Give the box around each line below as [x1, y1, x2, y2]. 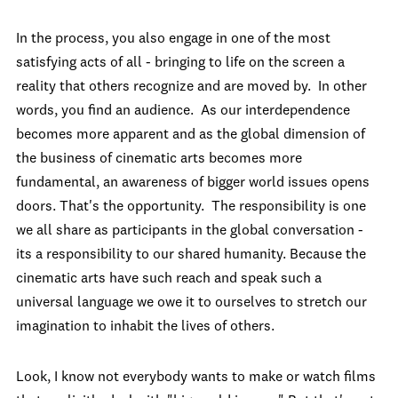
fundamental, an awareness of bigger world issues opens [16, 175, 370, 190]
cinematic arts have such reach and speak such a [16, 271, 322, 286]
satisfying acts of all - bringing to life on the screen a [16, 55, 345, 70]
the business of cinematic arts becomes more [16, 151, 302, 166]
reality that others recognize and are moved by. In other [16, 79, 367, 94]
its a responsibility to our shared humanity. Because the [16, 247, 366, 262]
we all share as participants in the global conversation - [16, 223, 363, 238]
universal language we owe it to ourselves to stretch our [16, 295, 367, 310]
